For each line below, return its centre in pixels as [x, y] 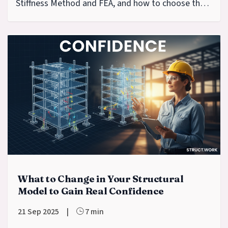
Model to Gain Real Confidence [91, 191]
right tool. [35, 19]
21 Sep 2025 [38, 211]
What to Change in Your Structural [101, 179]
